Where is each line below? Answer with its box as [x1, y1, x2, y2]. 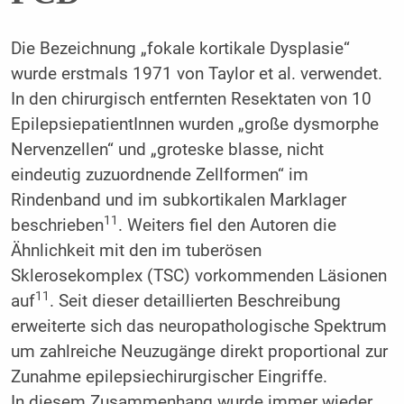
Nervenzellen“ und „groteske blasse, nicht [10, 139, 324, 160]
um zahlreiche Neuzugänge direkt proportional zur [10, 341, 388, 362]
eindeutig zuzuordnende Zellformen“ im [10, 164, 308, 185]
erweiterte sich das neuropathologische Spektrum [10, 316, 387, 336]
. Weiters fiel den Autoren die [117, 215, 336, 235]
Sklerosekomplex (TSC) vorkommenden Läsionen [10, 265, 387, 286]
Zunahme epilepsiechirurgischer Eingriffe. [10, 366, 327, 387]
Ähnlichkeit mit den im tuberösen [10, 240, 262, 261]
